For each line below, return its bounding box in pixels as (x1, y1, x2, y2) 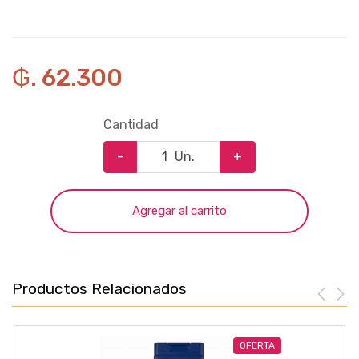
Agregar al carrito (132, 203, 227, 218)
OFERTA (240, 340, 275, 352)
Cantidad (103, 116, 159, 132)
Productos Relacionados (12, 279, 187, 298)
